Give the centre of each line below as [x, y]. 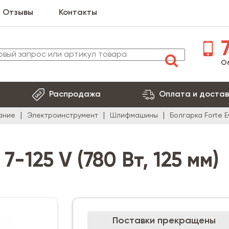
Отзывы [18, 13]
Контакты [78, 13]
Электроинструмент [63, 116]
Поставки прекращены [164, 221]
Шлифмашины [134, 116]
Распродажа [75, 95]
